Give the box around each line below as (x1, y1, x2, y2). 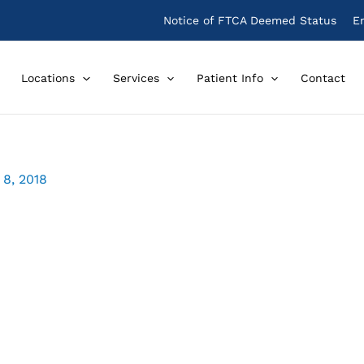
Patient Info (196, 71, 263, 85)
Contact (301, 71, 346, 85)
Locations (21, 71, 76, 85)
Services (112, 71, 159, 85)
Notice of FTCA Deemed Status (163, 14, 336, 27)
